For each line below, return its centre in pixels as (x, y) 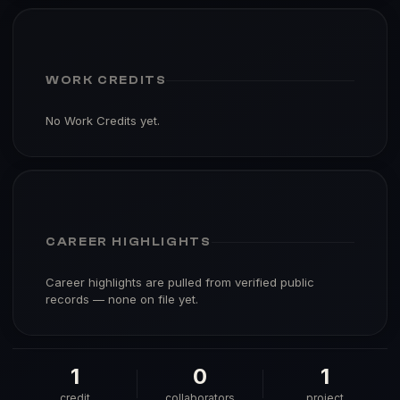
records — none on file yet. (122, 299)
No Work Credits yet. (103, 121)
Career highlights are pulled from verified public (180, 282)
